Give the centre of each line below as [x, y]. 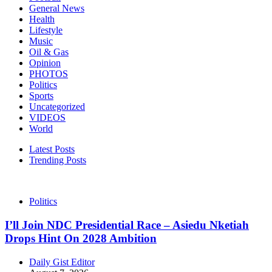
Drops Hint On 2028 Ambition [81, 238]
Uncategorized [57, 107]
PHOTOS [49, 74]
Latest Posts [52, 149]
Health [42, 19]
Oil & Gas [49, 52]
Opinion [45, 63]
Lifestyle [46, 30]
